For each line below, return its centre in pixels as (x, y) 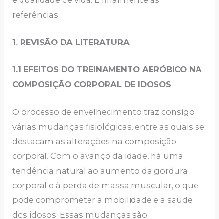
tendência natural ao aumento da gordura (100, 170)
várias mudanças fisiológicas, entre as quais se (109, 126)
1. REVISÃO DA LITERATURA (71, 42)
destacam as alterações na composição (95, 141)
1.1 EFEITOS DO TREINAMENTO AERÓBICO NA (107, 70)
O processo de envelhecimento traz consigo (104, 112)
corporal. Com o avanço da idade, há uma (98, 156)
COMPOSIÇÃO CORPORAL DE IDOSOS (92, 84)
